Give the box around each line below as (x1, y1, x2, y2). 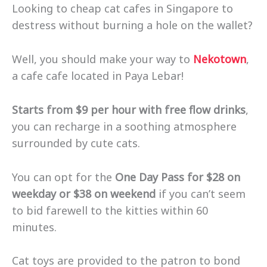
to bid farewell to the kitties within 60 (12, 203, 208, 218)
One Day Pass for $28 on (115, 169, 240, 184)
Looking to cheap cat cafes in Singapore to (12, 1, 233, 16)
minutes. (12, 219, 57, 234)
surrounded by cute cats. (12, 135, 140, 150)
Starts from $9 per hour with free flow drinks (12, 102, 246, 117)
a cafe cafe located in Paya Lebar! (12, 69, 184, 83)
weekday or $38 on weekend (12, 186, 159, 201)
